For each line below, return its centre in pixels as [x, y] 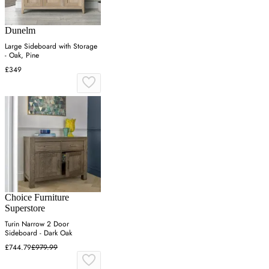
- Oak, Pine [22, 55]
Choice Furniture [37, 197]
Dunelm [20, 30]
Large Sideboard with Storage [51, 46]
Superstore [25, 208]
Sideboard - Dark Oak [38, 233]
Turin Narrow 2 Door [37, 224]
